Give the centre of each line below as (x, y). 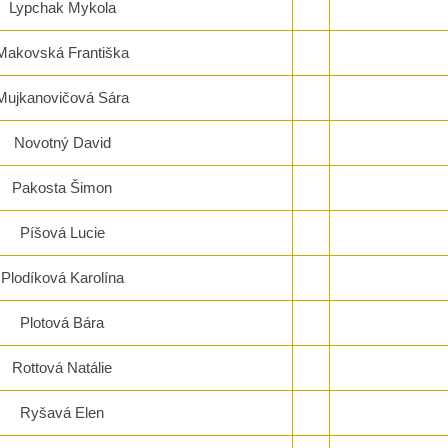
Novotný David (62, 143)
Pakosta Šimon (62, 188)
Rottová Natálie (62, 368)
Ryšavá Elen (62, 413)
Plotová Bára (62, 323)
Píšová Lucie (62, 233)
